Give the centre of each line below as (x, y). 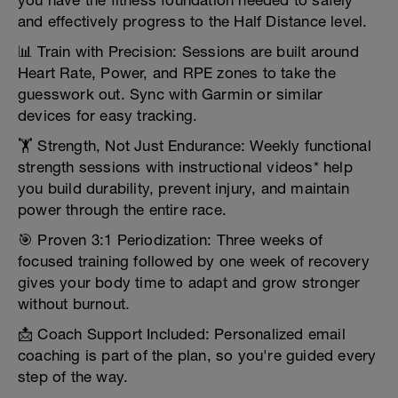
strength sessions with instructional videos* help (185, 167)
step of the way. (73, 377)
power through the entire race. (122, 210)
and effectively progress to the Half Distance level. (193, 21)
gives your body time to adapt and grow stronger (189, 283)
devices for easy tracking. (108, 115)
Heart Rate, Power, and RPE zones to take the (177, 73)
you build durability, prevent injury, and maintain (184, 188)
